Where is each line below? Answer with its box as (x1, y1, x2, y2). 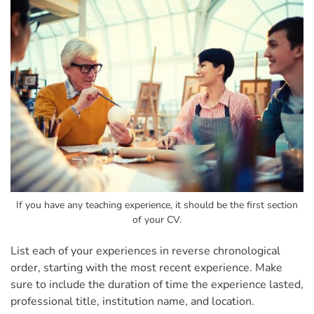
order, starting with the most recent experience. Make (11, 260, 282, 276)
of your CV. (132, 213, 182, 227)
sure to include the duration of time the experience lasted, (11, 277, 303, 293)
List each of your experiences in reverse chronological (11, 243, 280, 259)
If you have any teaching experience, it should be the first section (16, 198, 298, 212)
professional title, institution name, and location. (11, 294, 257, 310)
